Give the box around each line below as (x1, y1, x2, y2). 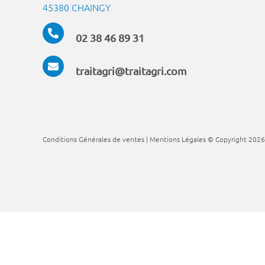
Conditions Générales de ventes (42, 134, 144, 144)
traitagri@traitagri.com (75, 64, 187, 77)
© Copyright (205, 134, 248, 144)
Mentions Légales (149, 134, 206, 144)
